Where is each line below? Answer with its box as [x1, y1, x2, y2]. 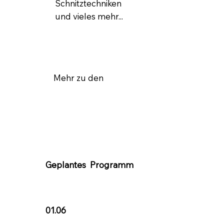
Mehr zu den [53, 72, 104, 83]
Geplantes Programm [45, 159, 133, 170]
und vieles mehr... [54, 11, 123, 22]
